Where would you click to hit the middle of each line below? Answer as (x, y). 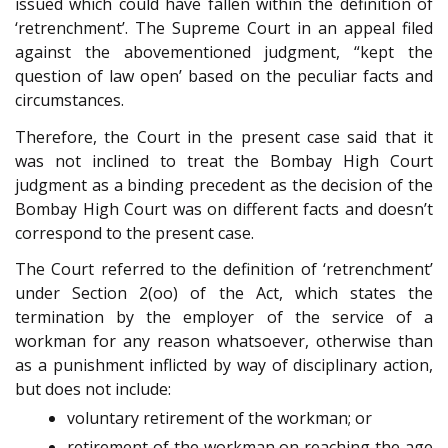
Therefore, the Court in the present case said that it (224, 136)
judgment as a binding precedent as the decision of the (224, 184)
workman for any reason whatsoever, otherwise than (224, 341)
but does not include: (93, 389)
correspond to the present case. (134, 232)
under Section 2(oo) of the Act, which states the (224, 293)
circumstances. (69, 100)
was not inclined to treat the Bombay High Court (224, 160)
